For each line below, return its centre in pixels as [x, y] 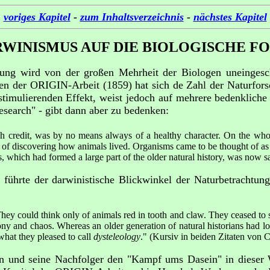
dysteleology [117, 237]
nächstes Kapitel [230, 17]
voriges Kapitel [37, 17]
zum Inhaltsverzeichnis [132, 17]
